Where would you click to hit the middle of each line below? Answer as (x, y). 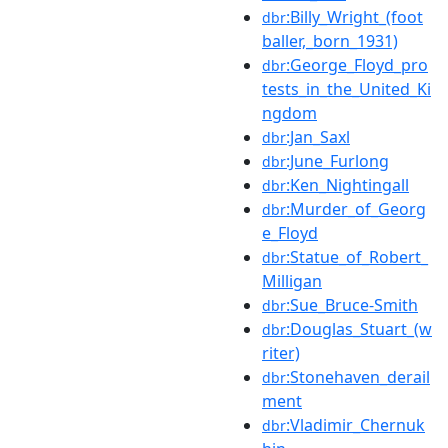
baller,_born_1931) (330, 40)
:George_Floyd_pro (357, 64)
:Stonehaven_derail (358, 376)
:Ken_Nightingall (347, 184)
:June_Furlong (337, 160)
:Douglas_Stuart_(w (359, 328)
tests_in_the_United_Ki (346, 88)
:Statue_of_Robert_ (357, 256)
